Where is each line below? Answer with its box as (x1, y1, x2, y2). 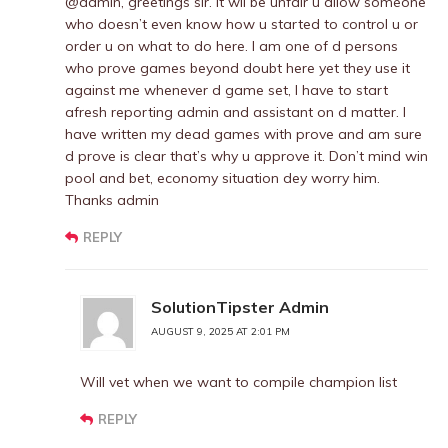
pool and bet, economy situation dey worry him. (65, 169, 380, 187)
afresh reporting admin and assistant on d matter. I (65, 103, 406, 121)
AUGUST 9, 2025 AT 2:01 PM (151, 325, 290, 338)
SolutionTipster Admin (151, 297, 329, 317)
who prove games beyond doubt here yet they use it (65, 59, 410, 77)
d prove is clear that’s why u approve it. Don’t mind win (65, 147, 428, 165)
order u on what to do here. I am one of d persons (65, 37, 398, 55)
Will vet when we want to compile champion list (80, 373, 397, 391)
